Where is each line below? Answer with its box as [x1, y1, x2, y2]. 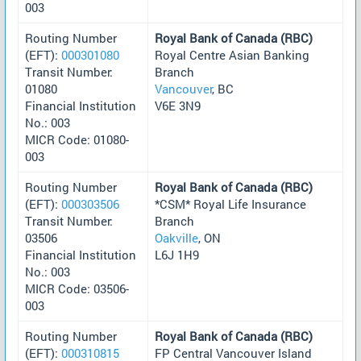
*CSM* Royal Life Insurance [155, 195, 306, 212]
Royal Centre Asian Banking [155, 46, 309, 63]
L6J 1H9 [155, 246, 199, 263]
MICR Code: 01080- [25, 131, 129, 147]
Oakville [155, 229, 198, 246]
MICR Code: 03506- [25, 280, 129, 297]
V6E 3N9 [155, 97, 201, 114]
